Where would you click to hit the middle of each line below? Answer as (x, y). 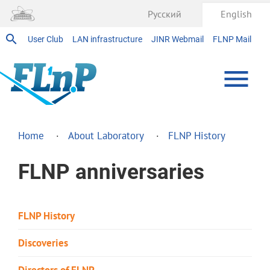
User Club (46, 39)
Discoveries (43, 243)
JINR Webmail (177, 39)
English (236, 14)
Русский (165, 14)
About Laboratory (106, 135)
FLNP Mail (232, 39)
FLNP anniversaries (111, 172)
